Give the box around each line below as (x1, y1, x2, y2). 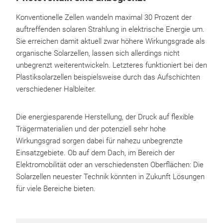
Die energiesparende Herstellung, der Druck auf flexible (16, 112, 194, 121)
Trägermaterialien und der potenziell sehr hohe (16, 124, 166, 133)
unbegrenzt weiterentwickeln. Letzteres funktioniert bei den (16, 61, 207, 70)
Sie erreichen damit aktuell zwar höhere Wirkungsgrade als (16, 37, 205, 46)
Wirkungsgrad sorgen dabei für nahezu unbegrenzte (16, 136, 183, 145)
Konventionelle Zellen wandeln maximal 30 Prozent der (16, 13, 192, 22)
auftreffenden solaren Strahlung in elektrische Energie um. (16, 25, 205, 34)
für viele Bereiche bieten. (16, 184, 96, 193)
